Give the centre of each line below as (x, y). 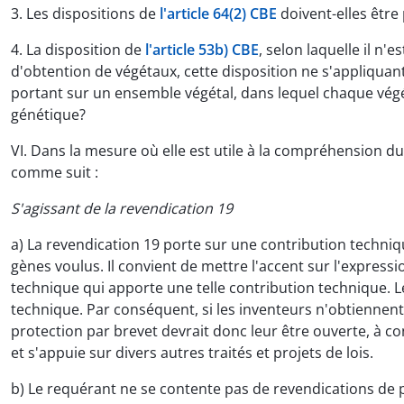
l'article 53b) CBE (202, 49)
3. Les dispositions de (85, 13)
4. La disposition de (78, 49)
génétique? (48, 114)
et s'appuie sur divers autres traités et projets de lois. (192, 352)
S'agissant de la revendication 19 (122, 208)
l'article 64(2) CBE (218, 13)
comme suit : (55, 172)
